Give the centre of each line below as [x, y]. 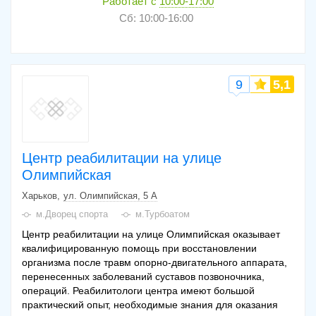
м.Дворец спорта [72, 214]
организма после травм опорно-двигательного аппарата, [154, 262]
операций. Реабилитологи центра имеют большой [138, 290]
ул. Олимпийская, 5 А [110, 195]
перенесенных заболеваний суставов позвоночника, [143, 276]
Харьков [39, 195]
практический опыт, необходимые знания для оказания [150, 304]
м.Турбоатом [163, 214]
